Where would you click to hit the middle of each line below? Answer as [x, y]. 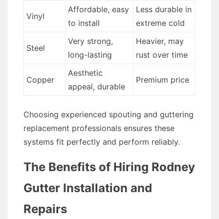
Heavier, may [160, 41]
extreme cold [160, 23]
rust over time [162, 55]
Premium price [162, 80]
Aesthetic [85, 73]
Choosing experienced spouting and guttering [109, 114]
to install [84, 23]
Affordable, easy [98, 9]
